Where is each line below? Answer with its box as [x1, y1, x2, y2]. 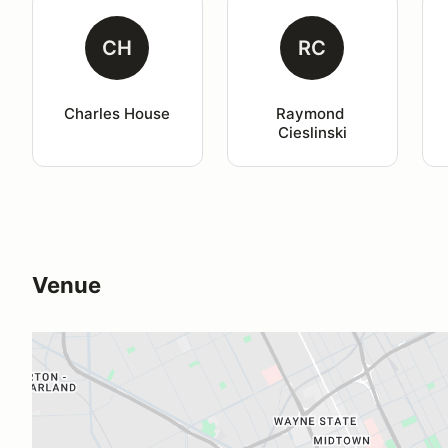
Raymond [276, 104, 349, 123]
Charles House [64, 104, 171, 123]
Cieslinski [277, 123, 347, 142]
